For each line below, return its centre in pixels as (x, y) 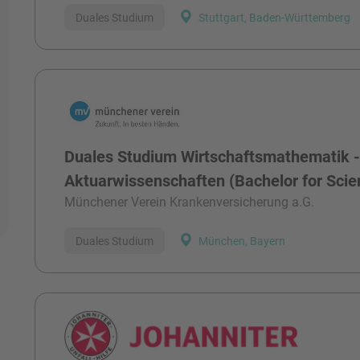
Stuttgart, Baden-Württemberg (275, 17)
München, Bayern (242, 241)
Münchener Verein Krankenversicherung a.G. (190, 202)
